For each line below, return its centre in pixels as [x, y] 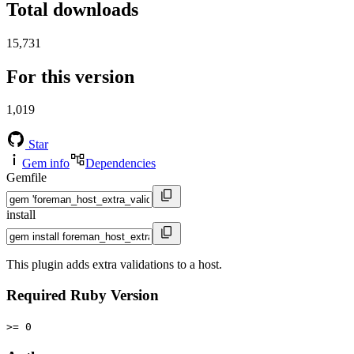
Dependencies [121, 164]
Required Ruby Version [83, 296]
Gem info [46, 164]
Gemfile [26, 178]
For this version [70, 76]
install [21, 215]
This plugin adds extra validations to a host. [114, 265]
